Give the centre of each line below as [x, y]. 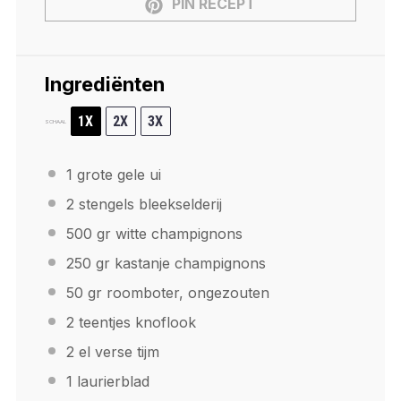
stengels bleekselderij [148, 205]
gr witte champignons [167, 234]
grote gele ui [116, 175]
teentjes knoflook [135, 323]
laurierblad [111, 382]
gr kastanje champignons [178, 264]
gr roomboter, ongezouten [176, 293]
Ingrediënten [104, 85]
